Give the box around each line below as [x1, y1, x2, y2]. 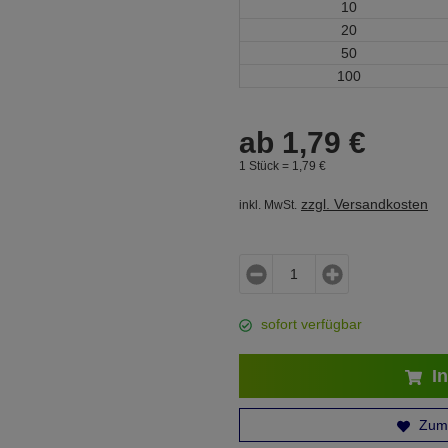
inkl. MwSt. [239, 198, 297, 212]
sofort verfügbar [261, 316, 362, 332]
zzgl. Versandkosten [301, 196, 428, 212]
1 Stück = [239, 159, 292, 172]
